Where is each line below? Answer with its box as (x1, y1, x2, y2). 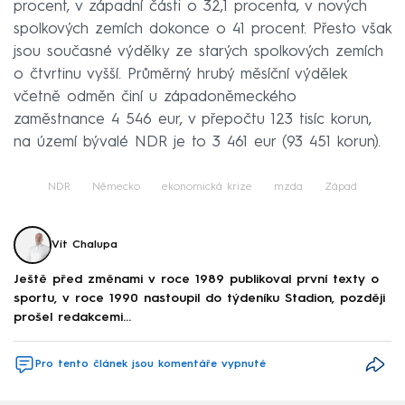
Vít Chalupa (52, 239, 118, 250)
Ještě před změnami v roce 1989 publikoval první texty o (14, 273, 379, 287)
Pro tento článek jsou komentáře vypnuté (35, 359, 266, 371)
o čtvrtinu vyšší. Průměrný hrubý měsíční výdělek (14, 66, 347, 82)
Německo (92, 181, 140, 193)
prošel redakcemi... (14, 311, 131, 325)
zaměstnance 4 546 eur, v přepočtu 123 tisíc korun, (14, 111, 372, 127)
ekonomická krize (162, 181, 252, 193)
